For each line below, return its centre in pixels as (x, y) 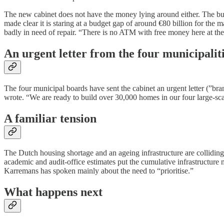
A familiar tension (50, 118)
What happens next (53, 192)
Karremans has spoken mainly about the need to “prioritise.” (99, 171)
